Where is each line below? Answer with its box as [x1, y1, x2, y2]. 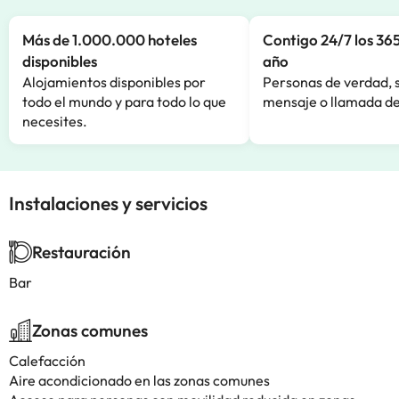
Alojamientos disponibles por [22, 73, 206, 91]
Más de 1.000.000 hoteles [22, 30, 197, 49]
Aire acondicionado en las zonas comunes [9, 371, 270, 389]
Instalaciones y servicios [9, 191, 208, 215]
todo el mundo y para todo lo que [22, 93, 226, 110]
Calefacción [9, 352, 85, 370]
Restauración [32, 241, 131, 263]
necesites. [22, 112, 87, 130]
